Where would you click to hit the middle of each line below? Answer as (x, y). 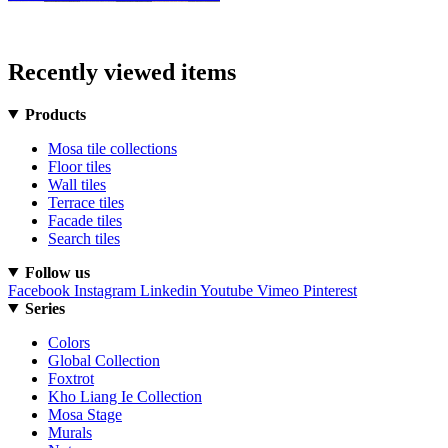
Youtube (226, 290)
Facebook (39, 290)
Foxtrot (71, 378)
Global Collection (104, 360)
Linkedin (168, 290)
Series (44, 308)
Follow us (57, 272)
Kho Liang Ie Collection (125, 396)
